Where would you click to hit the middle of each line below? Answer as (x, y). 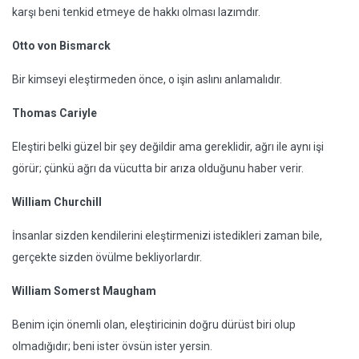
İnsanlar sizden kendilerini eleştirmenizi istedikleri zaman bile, (167, 236)
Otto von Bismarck (61, 46)
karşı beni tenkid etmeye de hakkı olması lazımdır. (136, 12)
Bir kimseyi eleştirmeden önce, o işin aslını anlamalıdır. (147, 80)
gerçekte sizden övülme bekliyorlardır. (107, 258)
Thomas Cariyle (54, 113)
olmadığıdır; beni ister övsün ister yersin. (112, 347)
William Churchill (57, 202)
